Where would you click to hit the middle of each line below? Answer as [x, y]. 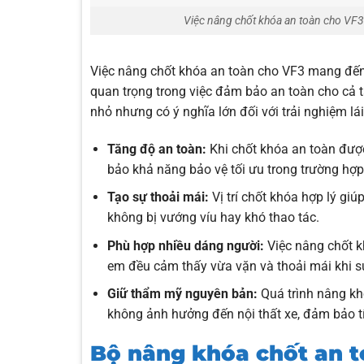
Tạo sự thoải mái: [158, 197]
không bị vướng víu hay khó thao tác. [214, 218]
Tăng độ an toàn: [157, 149]
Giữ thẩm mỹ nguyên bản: [183, 294]
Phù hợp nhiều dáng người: [186, 245]
